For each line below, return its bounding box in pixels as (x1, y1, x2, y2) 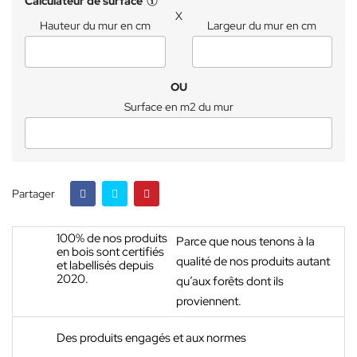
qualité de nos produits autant (175, 253, 330, 269)
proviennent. (175, 293, 241, 309)
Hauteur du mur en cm (39, 18, 151, 33)
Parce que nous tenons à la (175, 233, 315, 249)
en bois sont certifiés (57, 244, 164, 260)
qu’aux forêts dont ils (175, 273, 284, 289)
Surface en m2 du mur (124, 100, 233, 114)
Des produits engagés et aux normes (57, 330, 246, 346)
